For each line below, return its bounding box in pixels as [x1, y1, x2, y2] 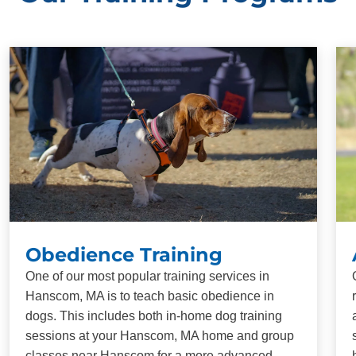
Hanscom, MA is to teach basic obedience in [25, 288, 274, 303]
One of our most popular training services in [25, 269, 269, 283]
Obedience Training [25, 242, 222, 266]
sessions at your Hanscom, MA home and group [25, 328, 294, 342]
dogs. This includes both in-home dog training [25, 308, 282, 323]
